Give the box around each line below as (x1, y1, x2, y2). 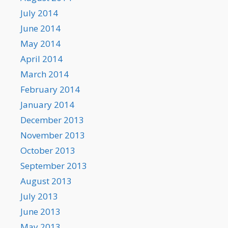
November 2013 (20, 129, 85, 141)
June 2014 (20, 22, 61, 35)
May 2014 (20, 38, 61, 50)
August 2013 (20, 175, 72, 187)
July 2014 (20, 7, 58, 19)
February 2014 (20, 83, 80, 96)
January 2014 (20, 99, 74, 111)
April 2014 (20, 53, 63, 65)
